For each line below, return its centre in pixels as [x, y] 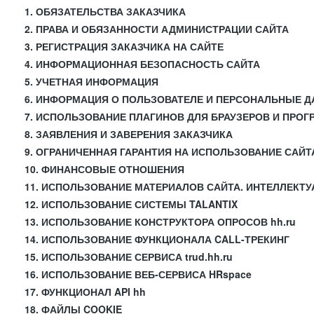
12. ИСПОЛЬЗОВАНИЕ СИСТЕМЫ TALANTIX [131, 204]
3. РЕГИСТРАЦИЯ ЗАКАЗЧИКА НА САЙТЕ [124, 46]
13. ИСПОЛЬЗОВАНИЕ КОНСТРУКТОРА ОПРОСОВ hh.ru [160, 221]
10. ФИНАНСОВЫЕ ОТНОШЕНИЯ [104, 169]
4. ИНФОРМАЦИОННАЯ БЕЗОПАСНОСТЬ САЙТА [142, 64]
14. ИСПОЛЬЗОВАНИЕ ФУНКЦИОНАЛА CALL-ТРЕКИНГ [157, 239]
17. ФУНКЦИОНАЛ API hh [85, 292]
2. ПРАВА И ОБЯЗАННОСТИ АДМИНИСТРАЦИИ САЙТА [157, 29]
